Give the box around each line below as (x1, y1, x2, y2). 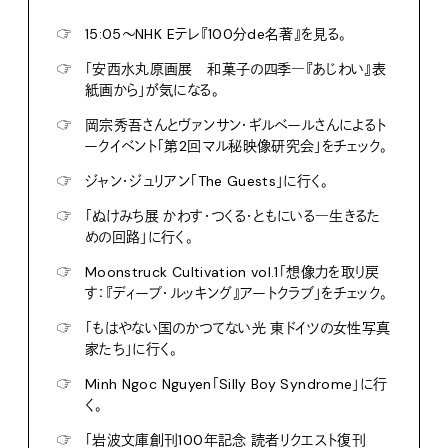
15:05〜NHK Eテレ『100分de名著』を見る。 (85, 24, 347, 43)
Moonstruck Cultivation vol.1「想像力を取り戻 (85, 262, 380, 281)
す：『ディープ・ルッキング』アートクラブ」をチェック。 (85, 283, 388, 302)
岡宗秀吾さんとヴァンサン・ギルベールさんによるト (85, 115, 387, 134)
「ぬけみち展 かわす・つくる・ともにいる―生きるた (85, 206, 381, 225)
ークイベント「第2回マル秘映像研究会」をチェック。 (85, 136, 388, 155)
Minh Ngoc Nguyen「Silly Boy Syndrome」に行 (85, 374, 388, 393)
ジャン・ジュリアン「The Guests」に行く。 (85, 171, 329, 190)
